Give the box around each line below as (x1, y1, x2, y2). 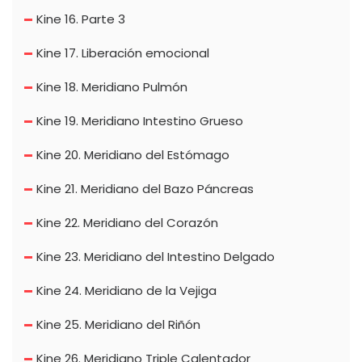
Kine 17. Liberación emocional (36, 44, 209, 62)
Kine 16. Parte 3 (36, 11, 125, 28)
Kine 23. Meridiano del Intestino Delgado (36, 248, 275, 266)
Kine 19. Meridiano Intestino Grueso (36, 112, 243, 130)
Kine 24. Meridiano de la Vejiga (36, 282, 217, 300)
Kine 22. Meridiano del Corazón (36, 214, 218, 232)
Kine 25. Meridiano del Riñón (36, 316, 200, 334)
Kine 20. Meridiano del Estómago (36, 146, 229, 164)
